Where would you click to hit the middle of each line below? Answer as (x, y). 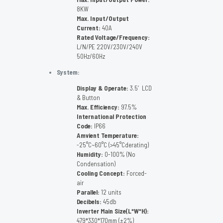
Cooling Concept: (101, 173)
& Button (88, 98)
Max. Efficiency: (98, 107)
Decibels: (89, 202)
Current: (89, 28)
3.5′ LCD (140, 88)
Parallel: (88, 192)
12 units (111, 192)
